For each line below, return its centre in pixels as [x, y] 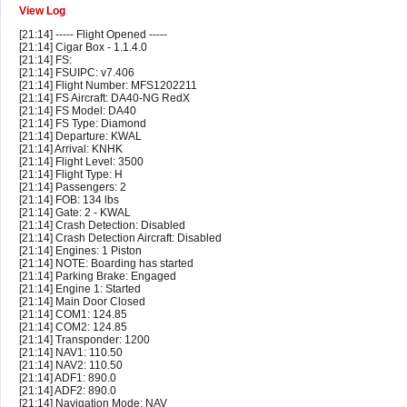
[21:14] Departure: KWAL [80, 137]
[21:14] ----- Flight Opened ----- [93, 35]
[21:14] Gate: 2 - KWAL [75, 213]
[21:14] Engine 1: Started [80, 289]
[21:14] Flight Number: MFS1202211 [108, 86]
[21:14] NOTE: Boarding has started [106, 264]
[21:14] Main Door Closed [82, 302]
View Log [42, 11]
